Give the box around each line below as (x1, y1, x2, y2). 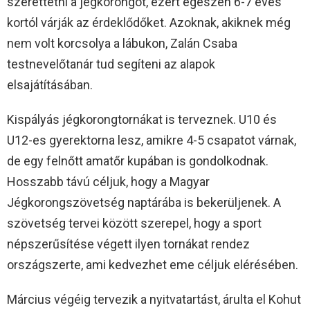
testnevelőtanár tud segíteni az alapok (7, 56, 215, 71)
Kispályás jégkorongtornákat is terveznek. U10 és (7, 111, 277, 127)
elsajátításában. (7, 77, 93, 92)
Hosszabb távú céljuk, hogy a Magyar (7, 174, 210, 189)
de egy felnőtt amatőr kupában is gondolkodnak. (7, 153, 268, 168)
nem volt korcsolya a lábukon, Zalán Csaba (7, 35, 237, 51)
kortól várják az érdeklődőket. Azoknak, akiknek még (7, 15, 291, 30)
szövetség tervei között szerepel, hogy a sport (7, 215, 262, 230)
